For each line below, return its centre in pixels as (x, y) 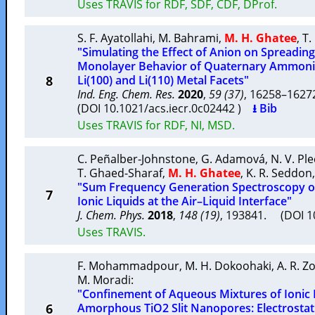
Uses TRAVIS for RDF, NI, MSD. (156, 125)
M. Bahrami (188, 38)
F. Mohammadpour (128, 266)
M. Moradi (104, 280)
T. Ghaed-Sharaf (120, 173)
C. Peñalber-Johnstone (136, 159)
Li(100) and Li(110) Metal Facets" (163, 80)
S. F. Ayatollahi (115, 38)
